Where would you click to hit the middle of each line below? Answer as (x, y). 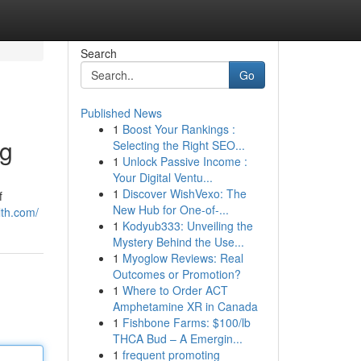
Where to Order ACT (175, 290)
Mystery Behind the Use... (178, 242)
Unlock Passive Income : (185, 161)
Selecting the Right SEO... (178, 145)
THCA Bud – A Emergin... (177, 338)
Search (98, 53)
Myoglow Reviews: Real (183, 258)
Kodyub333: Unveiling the (187, 226)
